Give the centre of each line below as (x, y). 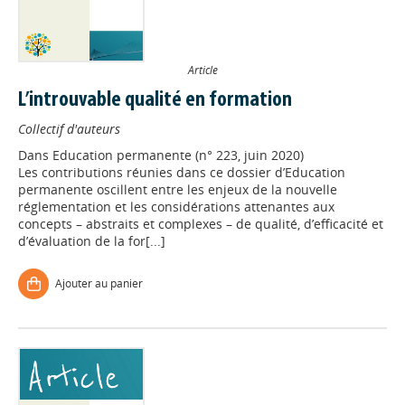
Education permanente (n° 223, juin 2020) (178, 155)
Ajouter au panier (99, 284)
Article (202, 70)
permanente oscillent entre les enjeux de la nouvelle (178, 190)
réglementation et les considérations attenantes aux (176, 207)
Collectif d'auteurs (69, 129)
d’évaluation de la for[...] (92, 241)
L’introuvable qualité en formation (155, 101)
